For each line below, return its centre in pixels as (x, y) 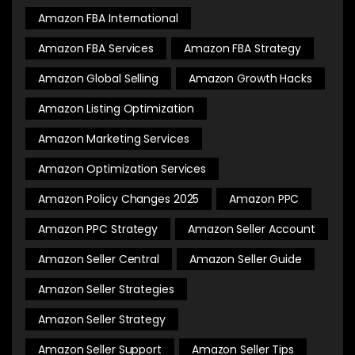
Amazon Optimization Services (122, 168)
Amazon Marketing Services (114, 138)
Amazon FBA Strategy (243, 48)
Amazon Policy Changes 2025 (119, 198)
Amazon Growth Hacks (250, 78)
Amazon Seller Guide (245, 259)
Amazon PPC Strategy (98, 229)
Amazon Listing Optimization (116, 108)
